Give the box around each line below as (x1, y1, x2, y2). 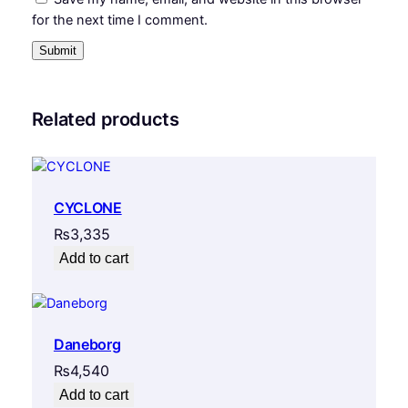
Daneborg (53, 334, 121, 353)
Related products (31, 107, 179, 130)
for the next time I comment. (31, 11, 208, 28)
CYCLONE (53, 199, 122, 218)
